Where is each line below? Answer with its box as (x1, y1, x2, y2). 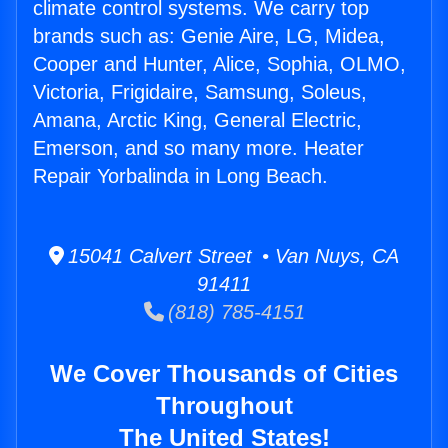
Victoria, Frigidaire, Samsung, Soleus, (33, 81, 367, 104)
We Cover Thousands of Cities (50, 360, 398, 388)
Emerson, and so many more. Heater (33, 137, 364, 160)
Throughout (155, 392, 293, 420)
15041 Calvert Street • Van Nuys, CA (64, 245, 399, 268)
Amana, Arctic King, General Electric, (33, 109, 362, 132)
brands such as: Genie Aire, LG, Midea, (33, 25, 385, 48)
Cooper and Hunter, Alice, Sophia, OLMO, (33, 53, 406, 76)
